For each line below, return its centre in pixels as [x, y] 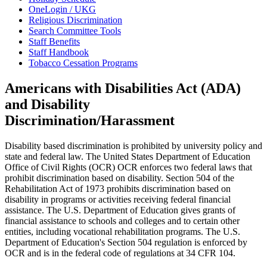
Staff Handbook [59, 52]
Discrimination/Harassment [90, 121]
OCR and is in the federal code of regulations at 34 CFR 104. [120, 253]
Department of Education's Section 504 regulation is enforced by [126, 243]
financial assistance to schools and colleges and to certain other [122, 221]
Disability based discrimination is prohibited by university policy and [133, 146]
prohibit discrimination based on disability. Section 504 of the [119, 178]
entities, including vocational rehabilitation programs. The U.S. [122, 232]
